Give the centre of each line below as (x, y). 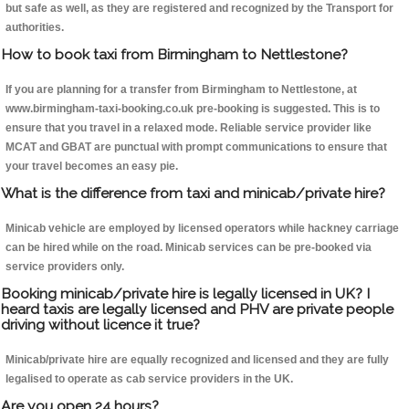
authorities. (35, 28)
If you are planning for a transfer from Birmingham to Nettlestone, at (181, 90)
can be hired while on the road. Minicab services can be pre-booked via (189, 248)
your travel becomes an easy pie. (92, 167)
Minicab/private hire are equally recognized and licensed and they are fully (197, 360)
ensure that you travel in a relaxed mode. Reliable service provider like (189, 128)
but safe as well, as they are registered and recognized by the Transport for (199, 9)
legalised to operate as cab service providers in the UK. (149, 379)
